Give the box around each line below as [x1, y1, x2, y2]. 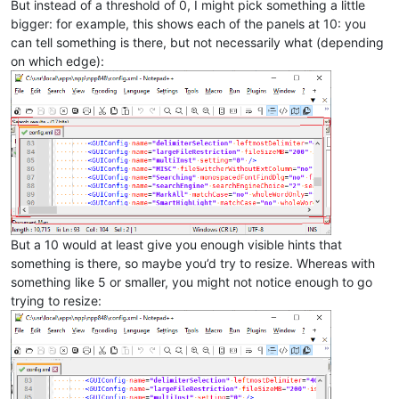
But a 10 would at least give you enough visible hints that [11, 237, 342, 253]
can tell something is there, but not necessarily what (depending [11, 35, 384, 51]
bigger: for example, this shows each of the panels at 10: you [11, 16, 366, 32]
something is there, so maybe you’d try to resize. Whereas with [11, 256, 375, 272]
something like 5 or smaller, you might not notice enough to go [11, 274, 372, 290]
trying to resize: [11, 293, 102, 309]
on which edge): [11, 53, 104, 69]
